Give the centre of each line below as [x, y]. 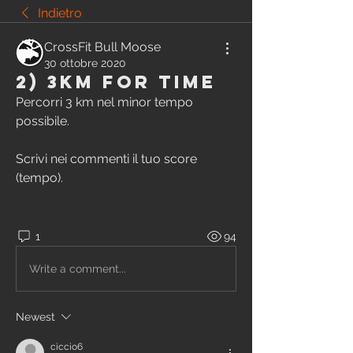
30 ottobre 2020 [85, 63]
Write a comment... [78, 268]
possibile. [44, 121]
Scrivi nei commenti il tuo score [106, 159]
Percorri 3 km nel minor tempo [104, 102]
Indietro [60, 13]
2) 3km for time [116, 82]
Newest [35, 317]
